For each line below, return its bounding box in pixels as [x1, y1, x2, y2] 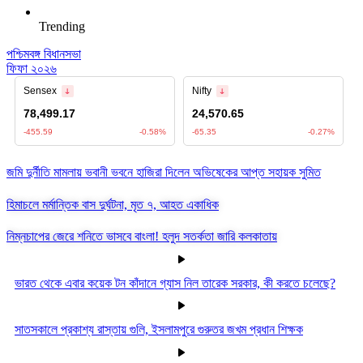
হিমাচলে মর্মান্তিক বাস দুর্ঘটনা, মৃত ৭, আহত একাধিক [6, 197, 219, 211]
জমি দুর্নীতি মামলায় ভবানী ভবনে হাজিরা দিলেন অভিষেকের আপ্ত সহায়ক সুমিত [6, 165, 321, 180]
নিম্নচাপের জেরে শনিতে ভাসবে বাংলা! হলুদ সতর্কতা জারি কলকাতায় [6, 229, 277, 244]
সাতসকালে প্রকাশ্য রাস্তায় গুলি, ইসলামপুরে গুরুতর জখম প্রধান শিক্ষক [15, 322, 303, 337]
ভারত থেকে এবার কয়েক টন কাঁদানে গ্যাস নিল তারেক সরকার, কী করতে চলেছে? [15, 275, 335, 290]
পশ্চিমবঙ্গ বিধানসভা [6, 46, 81, 61]
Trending [39, 19, 85, 33]
